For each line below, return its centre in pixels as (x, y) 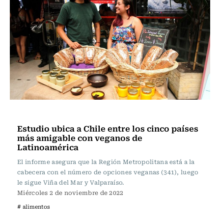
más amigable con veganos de (80, 137)
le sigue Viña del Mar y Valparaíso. (71, 182)
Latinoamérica (48, 147)
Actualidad (39, 113)
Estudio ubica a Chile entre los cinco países (108, 128)
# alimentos (34, 206)
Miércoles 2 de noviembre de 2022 (70, 192)
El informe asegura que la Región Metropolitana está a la (106, 162)
